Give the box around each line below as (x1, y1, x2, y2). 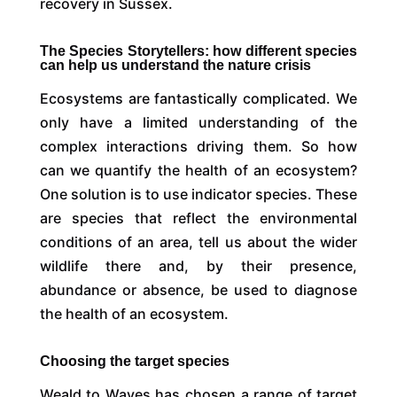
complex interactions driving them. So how (39, 136, 358, 155)
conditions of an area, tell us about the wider (39, 232, 358, 251)
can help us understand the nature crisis (39, 57, 311, 73)
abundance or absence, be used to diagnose (39, 280, 358, 299)
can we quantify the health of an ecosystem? (39, 160, 358, 179)
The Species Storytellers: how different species (39, 43, 358, 58)
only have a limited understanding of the (39, 113, 358, 131)
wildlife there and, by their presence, (39, 256, 358, 275)
